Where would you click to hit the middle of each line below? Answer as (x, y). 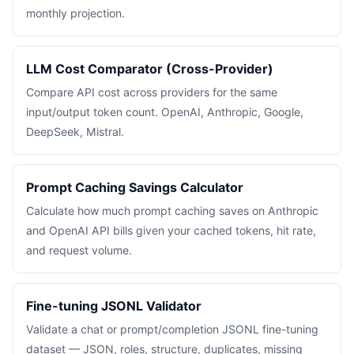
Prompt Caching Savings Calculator (135, 187)
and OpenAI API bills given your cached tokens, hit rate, (171, 230)
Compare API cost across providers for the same (152, 92)
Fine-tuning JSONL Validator (114, 306)
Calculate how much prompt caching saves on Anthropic (172, 211)
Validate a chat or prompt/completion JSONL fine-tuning (172, 329)
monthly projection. (75, 13)
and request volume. (79, 250)
